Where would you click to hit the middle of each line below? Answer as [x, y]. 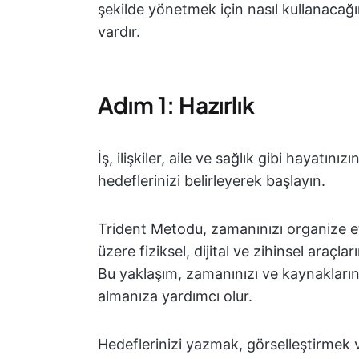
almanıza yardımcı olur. [175, 296]
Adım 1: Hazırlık [176, 105]
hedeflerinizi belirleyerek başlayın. [212, 181]
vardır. [119, 32]
